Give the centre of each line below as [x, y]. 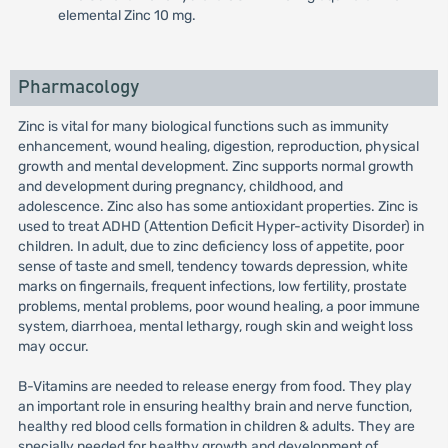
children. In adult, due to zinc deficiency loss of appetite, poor [210, 246]
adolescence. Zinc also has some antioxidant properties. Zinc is [217, 206]
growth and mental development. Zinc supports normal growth [215, 166]
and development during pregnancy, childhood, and [180, 186]
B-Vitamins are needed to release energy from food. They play [214, 386]
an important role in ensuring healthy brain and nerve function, [214, 406]
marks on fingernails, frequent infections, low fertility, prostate [212, 286]
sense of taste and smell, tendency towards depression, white [212, 266]
